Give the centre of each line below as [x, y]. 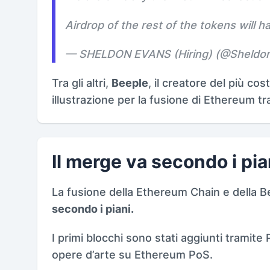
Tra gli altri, [82, 83]
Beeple [130, 83]
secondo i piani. [93, 209]
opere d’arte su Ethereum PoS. [132, 254]
